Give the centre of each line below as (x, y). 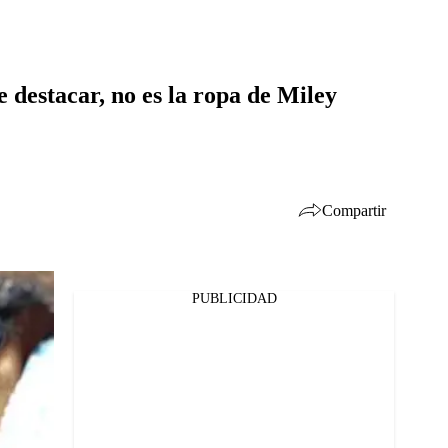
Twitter (73, 336)
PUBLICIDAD (234, 298)
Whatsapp (82, 362)
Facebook (80, 310)
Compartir (354, 210)
